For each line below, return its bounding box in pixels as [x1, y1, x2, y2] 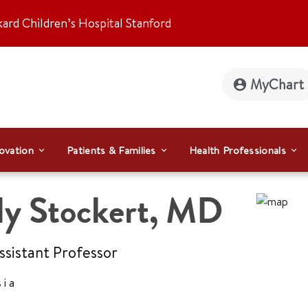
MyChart [250, 75, 304, 93]
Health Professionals [188, 142, 286, 157]
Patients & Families [67, 142, 156, 157]
